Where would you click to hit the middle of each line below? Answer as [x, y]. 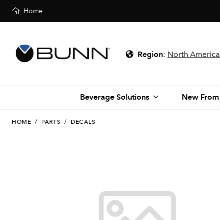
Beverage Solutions [114, 97]
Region [150, 54]
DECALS [83, 122]
